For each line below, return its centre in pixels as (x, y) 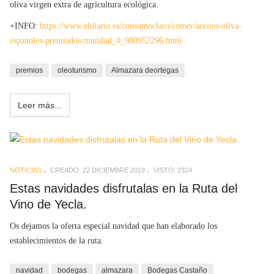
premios (29, 71)
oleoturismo (77, 71)
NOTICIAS (26, 170)
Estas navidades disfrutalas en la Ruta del (124, 188)
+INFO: (25, 26)
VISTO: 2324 (173, 170)
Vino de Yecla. (48, 204)
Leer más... (40, 106)
